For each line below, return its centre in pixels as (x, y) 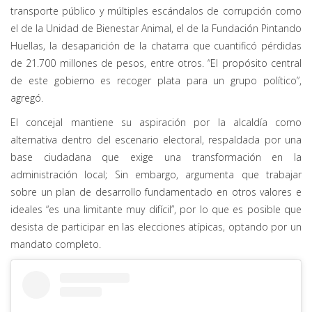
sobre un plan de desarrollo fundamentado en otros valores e (156, 192)
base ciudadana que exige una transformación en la (156, 157)
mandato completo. (56, 244)
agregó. (27, 97)
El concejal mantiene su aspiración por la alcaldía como (156, 122)
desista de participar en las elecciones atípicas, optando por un (156, 226)
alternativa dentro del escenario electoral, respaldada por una (156, 139)
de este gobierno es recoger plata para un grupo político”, (156, 80)
